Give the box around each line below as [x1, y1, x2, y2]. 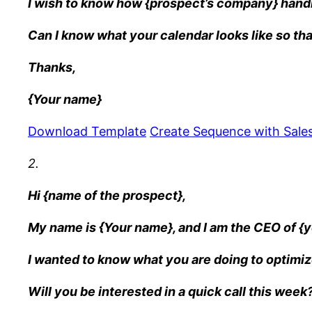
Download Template [28, 123, 146, 139]
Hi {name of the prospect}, [28, 187, 186, 203]
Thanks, [28, 59, 79, 75]
